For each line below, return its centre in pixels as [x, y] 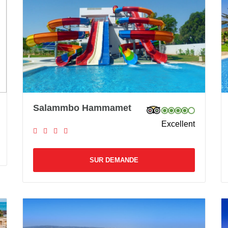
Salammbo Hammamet [82, 108]
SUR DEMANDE [114, 160]
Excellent [178, 124]
